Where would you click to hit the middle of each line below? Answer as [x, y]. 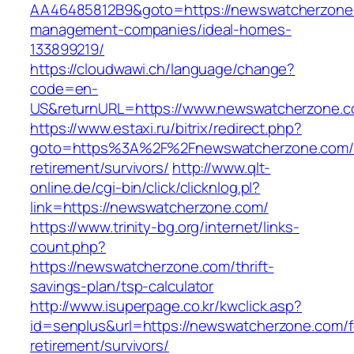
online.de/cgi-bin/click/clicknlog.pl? [145, 188]
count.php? [68, 247]
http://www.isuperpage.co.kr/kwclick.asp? [166, 306]
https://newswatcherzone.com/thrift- [152, 267]
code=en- [64, 89]
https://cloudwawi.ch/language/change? [163, 69]
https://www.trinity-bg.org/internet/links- [165, 227]
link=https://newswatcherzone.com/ [149, 207]
